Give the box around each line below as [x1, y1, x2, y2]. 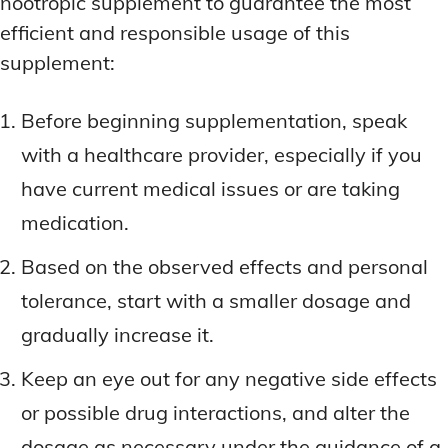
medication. [21, 210, 129, 236]
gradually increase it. [21, 322, 214, 348]
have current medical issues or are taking [21, 176, 400, 202]
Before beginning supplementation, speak [21, 108, 407, 134]
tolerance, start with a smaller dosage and [21, 288, 411, 314]
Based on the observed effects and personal [21, 254, 428, 280]
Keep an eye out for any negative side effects [21, 366, 437, 392]
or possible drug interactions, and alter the [21, 400, 410, 426]
